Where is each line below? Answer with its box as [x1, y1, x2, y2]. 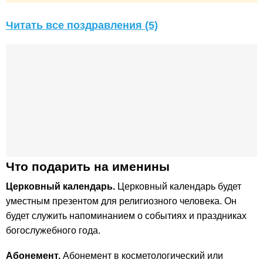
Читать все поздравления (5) [6, 19, 158, 32]
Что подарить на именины [6, 160, 170, 174]
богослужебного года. [6, 225, 100, 236]
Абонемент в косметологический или [60, 251, 223, 261]
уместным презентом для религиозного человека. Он [6, 196, 237, 207]
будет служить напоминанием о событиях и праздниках [6, 211, 247, 221]
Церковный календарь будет [115, 181, 241, 192]
